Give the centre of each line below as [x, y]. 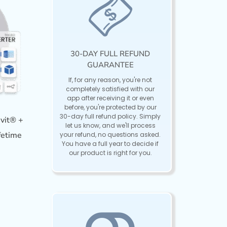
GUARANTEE [110, 65]
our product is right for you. [110, 153]
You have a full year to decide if [110, 143]
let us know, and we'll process [110, 125]
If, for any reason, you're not [110, 80]
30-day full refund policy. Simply [110, 116]
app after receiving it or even [110, 98]
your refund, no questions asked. [110, 134]
